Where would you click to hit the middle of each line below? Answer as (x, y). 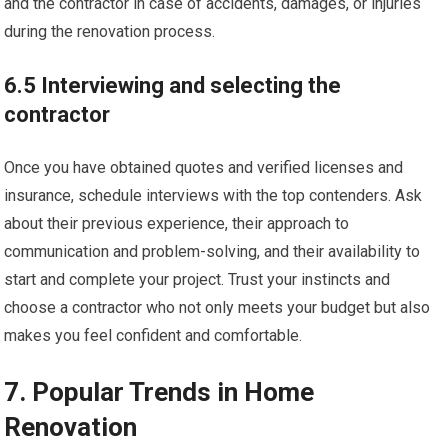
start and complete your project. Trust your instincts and (197, 279)
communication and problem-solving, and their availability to (212, 251)
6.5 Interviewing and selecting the (173, 85)
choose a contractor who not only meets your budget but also (217, 307)
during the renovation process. (110, 31)
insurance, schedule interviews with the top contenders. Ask (213, 195)
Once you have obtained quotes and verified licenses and (204, 167)
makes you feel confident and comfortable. (153, 335)
